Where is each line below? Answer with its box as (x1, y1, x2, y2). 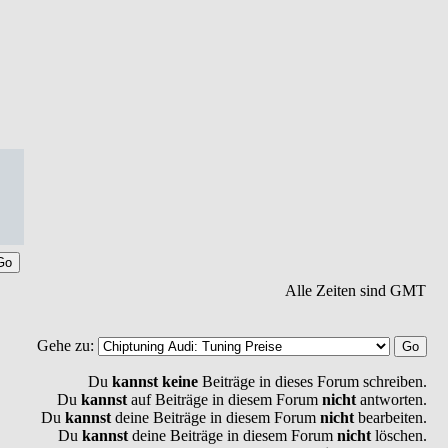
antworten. (356, 391, 427, 408)
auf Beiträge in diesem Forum (127, 391, 322, 408)
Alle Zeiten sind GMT (285, 282, 426, 299)
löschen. (371, 427, 427, 444)
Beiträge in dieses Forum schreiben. (198, 373, 427, 390)
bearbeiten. (354, 409, 427, 426)
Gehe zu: (37, 337, 98, 354)
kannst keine (112, 373, 198, 390)
